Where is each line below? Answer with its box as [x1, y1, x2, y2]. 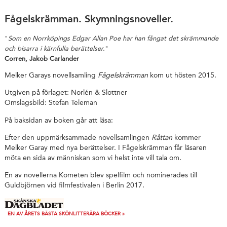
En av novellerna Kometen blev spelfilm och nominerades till [4, 171, 197, 180]
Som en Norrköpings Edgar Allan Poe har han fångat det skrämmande [8, 34, 218, 42]
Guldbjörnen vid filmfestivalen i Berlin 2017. [4, 181, 144, 190]
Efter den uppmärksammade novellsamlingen [4, 133, 152, 142]
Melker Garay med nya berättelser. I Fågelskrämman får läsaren [4, 143, 207, 152]
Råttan [151, 133, 172, 142]
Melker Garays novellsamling [4, 70, 98, 80]
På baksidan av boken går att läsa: [4, 116, 113, 125]
